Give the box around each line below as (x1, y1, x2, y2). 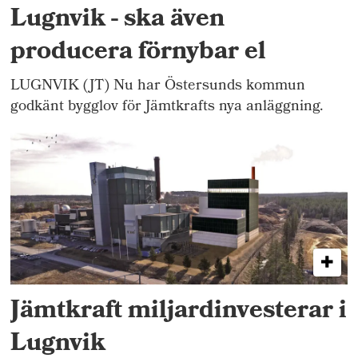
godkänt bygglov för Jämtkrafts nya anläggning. (10, 95, 324, 121)
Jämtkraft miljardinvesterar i (10, 290, 348, 333)
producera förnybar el (10, 32, 267, 75)
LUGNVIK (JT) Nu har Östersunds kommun (10, 74, 306, 100)
